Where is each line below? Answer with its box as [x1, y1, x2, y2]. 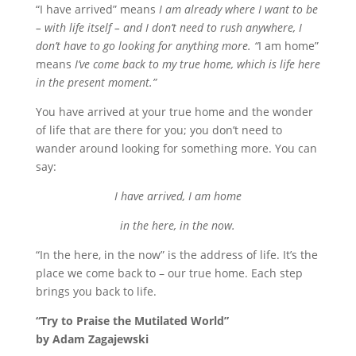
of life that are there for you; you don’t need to [35, 122, 282, 137]
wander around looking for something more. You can [35, 141, 317, 156]
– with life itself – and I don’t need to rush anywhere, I [35, 20, 302, 35]
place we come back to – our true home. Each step [35, 265, 303, 281]
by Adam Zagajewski [35, 331, 149, 346]
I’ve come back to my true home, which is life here [74, 56, 320, 72]
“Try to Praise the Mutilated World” [35, 313, 229, 328]
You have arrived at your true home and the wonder [35, 104, 313, 119]
